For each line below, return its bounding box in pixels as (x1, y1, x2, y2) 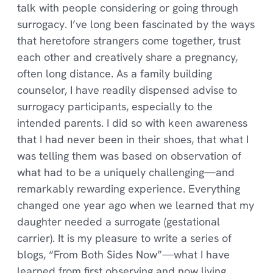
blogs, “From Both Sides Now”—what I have (16, 247, 230, 262)
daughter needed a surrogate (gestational (16, 214, 220, 229)
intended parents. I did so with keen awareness (16, 116, 247, 130)
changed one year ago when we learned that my (16, 198, 254, 213)
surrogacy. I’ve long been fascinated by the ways (16, 17, 255, 32)
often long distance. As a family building (16, 66, 212, 81)
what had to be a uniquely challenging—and (16, 165, 235, 180)
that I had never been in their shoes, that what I (16, 132, 249, 147)
